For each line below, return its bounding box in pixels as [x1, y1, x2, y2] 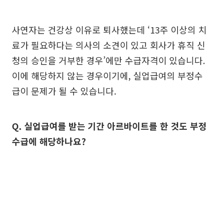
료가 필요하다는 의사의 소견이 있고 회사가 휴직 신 [12, 38, 205, 51]
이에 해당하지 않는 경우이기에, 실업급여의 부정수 [12, 69, 203, 82]
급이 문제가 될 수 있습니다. [12, 84, 116, 97]
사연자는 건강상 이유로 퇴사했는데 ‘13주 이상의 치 [12, 23, 207, 36]
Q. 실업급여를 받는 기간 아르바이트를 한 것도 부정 [12, 119, 207, 132]
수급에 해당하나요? [12, 135, 86, 147]
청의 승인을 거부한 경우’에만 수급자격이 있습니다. [12, 54, 205, 67]
